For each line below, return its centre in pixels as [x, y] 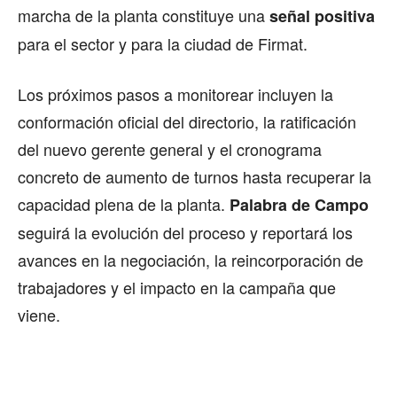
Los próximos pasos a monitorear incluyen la [175, 94]
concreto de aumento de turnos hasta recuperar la [195, 177]
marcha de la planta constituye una [144, 16]
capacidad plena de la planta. [124, 204]
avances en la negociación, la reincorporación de [191, 260]
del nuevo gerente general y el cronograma [170, 149]
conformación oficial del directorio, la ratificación [187, 122]
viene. [39, 315]
